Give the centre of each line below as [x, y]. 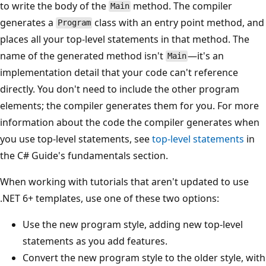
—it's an [206, 56]
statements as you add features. [95, 241]
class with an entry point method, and [178, 22]
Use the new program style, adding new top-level [133, 224]
